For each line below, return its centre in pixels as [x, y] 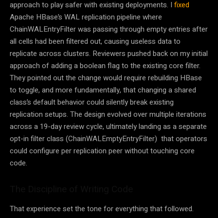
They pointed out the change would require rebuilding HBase [106, 78]
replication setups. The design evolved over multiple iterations [108, 114]
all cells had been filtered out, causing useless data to [95, 41]
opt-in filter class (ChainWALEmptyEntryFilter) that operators [109, 138]
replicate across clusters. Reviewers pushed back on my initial [109, 53]
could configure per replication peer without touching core [102, 151]
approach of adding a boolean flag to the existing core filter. [105, 65]
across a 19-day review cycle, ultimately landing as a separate [108, 126]
